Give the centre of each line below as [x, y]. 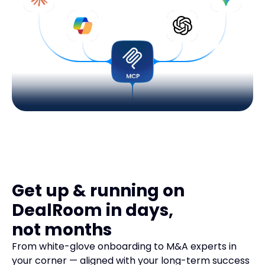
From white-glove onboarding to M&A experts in [124, 246]
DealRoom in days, [93, 210]
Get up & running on [98, 191]
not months [62, 230]
